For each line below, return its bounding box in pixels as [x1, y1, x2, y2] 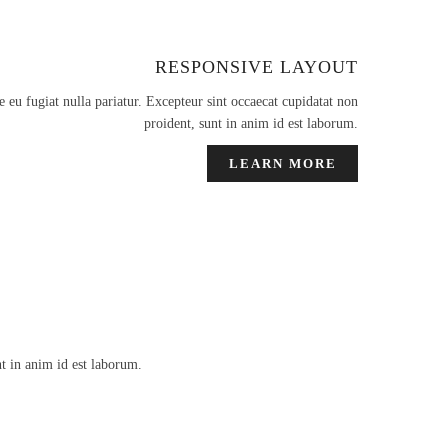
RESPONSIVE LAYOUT [155, 56, 358, 77]
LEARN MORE [228, 156, 337, 172]
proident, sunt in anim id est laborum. [144, 115, 358, 131]
